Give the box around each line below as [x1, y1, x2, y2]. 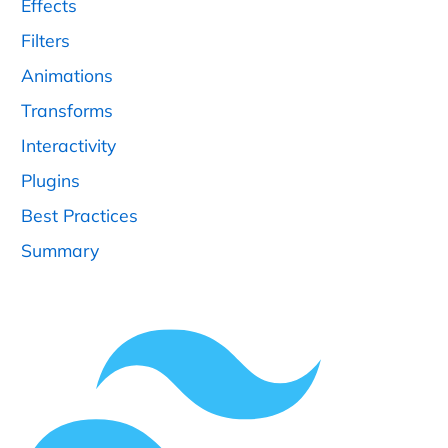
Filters [21, 28, 70, 51]
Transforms [21, 99, 113, 122]
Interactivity [21, 134, 116, 157]
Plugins [21, 169, 80, 192]
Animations [21, 64, 113, 87]
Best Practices [21, 204, 138, 227]
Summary [21, 239, 99, 262]
